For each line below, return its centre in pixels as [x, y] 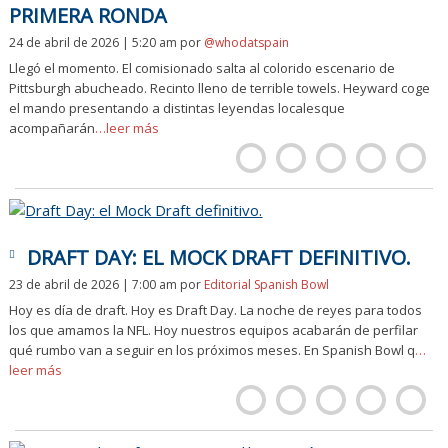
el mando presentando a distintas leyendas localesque [177, 108]
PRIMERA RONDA [88, 15]
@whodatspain [247, 42]
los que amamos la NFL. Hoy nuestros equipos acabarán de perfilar [214, 330]
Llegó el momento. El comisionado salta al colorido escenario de [202, 68]
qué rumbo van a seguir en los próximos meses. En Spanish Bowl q [212, 350]
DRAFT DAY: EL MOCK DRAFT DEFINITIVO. [219, 257]
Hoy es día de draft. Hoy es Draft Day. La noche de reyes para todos [216, 310]
